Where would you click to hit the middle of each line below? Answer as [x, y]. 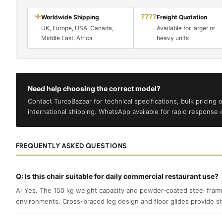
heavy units [172, 38]
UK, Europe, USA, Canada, [77, 28]
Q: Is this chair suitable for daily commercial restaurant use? [117, 176]
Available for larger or [186, 28]
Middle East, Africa [67, 38]
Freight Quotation [182, 17]
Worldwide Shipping [70, 17]
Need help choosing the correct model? [94, 88]
